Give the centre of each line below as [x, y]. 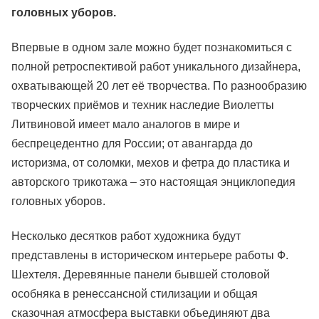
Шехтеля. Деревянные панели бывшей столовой [141, 274]
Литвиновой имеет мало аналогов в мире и [126, 124]
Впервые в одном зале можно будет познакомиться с [152, 47]
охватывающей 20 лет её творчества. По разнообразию [159, 86]
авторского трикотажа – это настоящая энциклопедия [153, 182]
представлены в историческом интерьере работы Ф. [150, 255]
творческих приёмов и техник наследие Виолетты [143, 105]
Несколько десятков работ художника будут [126, 236]
